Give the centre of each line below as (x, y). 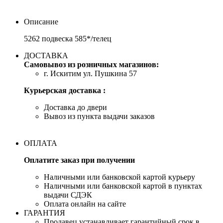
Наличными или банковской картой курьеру (119, 177)
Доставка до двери (75, 107)
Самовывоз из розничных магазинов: (91, 64)
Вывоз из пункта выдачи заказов (99, 116)
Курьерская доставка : (65, 90)
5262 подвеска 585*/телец (68, 38)
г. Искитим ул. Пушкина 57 (90, 73)
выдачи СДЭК (68, 195)
